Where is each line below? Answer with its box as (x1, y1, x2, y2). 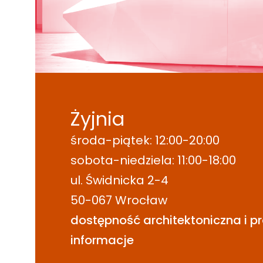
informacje (70, 232, 134, 249)
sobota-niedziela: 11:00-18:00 (70, 152, 236, 169)
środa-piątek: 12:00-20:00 (70, 132, 220, 149)
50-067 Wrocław (70, 192, 167, 209)
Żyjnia (70, 106, 124, 133)
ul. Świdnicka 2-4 (70, 172, 168, 189)
